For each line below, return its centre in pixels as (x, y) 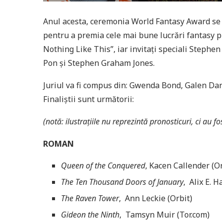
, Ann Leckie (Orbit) (156, 198)
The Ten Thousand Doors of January (122, 182)
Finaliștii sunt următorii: (88, 99)
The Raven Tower (90, 198)
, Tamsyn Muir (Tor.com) (165, 214)
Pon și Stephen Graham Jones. (99, 63)
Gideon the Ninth (90, 214)
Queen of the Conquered (103, 165)
